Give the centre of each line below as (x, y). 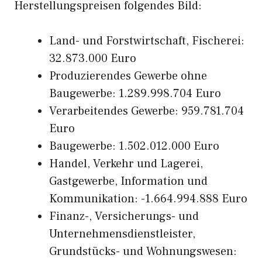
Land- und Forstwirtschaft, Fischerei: (147, 41)
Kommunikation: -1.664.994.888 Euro (148, 199)
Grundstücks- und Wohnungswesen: (143, 251)
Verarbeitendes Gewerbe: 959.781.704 (146, 111)
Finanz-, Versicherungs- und (124, 216)
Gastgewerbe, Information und (128, 181)
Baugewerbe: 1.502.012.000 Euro (134, 146)
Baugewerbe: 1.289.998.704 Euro (135, 94)
